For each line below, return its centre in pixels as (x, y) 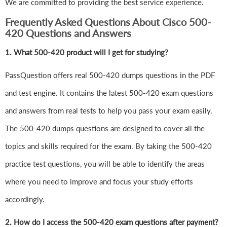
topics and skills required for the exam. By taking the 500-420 (108, 146)
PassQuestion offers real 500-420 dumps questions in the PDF (110, 75)
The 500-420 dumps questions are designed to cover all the (105, 128)
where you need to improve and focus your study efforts (99, 182)
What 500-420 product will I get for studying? (91, 52)
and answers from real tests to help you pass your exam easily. (109, 111)
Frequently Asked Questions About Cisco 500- (108, 22)
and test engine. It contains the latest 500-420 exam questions (109, 93)
